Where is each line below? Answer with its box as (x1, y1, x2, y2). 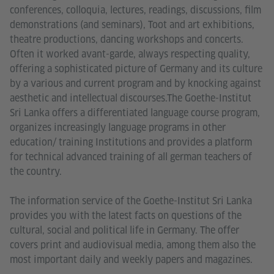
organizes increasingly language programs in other (10, 121, 226, 135)
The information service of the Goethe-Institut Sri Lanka (10, 194, 252, 208)
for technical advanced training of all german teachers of (10, 150, 252, 164)
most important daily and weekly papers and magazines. (10, 253, 253, 267)
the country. (10, 165, 62, 179)
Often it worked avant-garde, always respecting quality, (10, 48, 250, 61)
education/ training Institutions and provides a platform (10, 136, 252, 149)
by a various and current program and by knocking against (10, 77, 261, 91)
